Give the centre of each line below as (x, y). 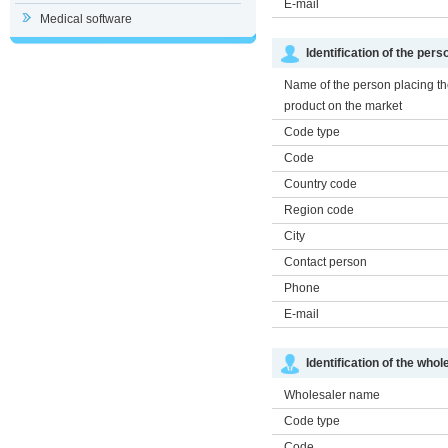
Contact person (325, 262)
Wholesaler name (332, 395)
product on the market (343, 106)
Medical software (86, 19)
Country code (320, 184)
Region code (319, 210)
